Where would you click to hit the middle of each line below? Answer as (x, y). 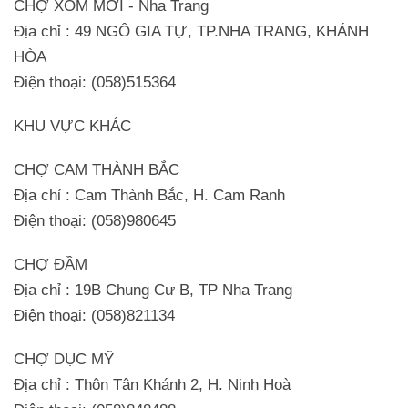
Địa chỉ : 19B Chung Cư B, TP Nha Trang (153, 290)
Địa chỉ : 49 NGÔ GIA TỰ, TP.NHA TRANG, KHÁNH (191, 31)
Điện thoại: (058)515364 (95, 82)
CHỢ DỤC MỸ (64, 359)
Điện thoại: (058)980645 (95, 220)
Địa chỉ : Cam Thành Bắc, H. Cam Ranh (149, 195)
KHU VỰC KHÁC (72, 126)
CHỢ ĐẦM (51, 264)
